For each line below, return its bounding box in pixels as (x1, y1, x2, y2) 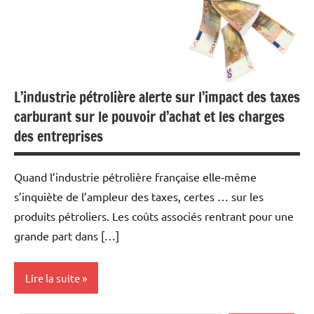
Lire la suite (25, 271, 80, 285)
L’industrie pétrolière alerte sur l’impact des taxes (14, 87, 300, 108)
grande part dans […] (14, 228, 119, 243)
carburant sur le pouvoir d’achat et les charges (14, 107, 285, 128)
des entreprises (14, 126, 103, 147)
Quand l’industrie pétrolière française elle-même (14, 170, 257, 184)
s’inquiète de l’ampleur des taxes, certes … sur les (14, 189, 264, 204)
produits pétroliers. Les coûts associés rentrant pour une (14, 209, 294, 224)
